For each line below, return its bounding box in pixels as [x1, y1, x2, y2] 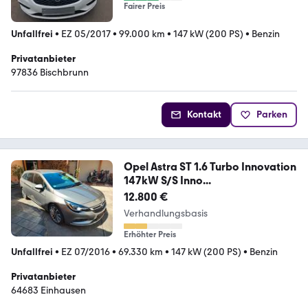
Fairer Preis [123, 1, 165, 12]
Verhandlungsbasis [123, 208, 208, 220]
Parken [256, 109, 287, 121]
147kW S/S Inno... [123, 174, 211, 188]
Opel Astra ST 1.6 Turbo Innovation [123, 160, 296, 174]
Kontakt [187, 109, 221, 121]
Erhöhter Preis [123, 230, 176, 240]
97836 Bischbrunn [11, 67, 89, 79]
